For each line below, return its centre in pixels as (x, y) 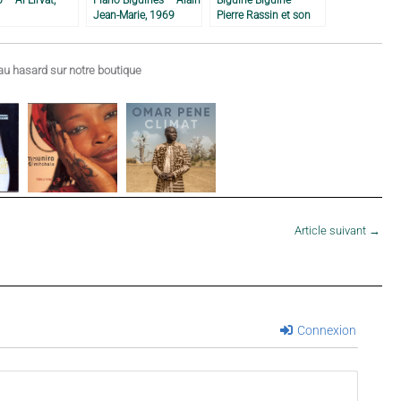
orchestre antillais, (260, 30)
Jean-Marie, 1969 (134, 14)
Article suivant (332, 230)
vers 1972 (240, 45)
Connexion (325, 330)
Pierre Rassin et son (264, 14)
